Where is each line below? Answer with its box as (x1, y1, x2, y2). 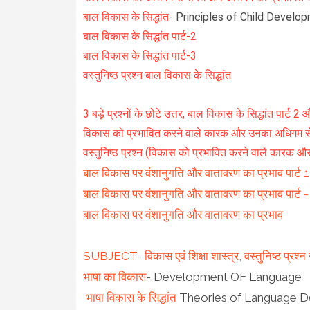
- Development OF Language (145, 269, 302, 284)
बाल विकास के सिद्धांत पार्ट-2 (82, 29, 197, 43)
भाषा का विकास (82, 269, 146, 284)
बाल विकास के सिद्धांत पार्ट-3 (82, 48, 197, 62)
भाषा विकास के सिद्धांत (85, 290, 176, 304)
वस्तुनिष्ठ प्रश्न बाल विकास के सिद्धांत (82, 68, 231, 82)
